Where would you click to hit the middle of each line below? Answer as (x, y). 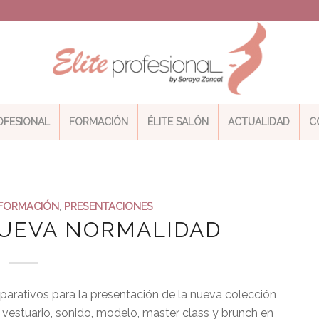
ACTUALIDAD (259, 122)
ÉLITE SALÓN (178, 122)
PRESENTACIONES (109, 206)
